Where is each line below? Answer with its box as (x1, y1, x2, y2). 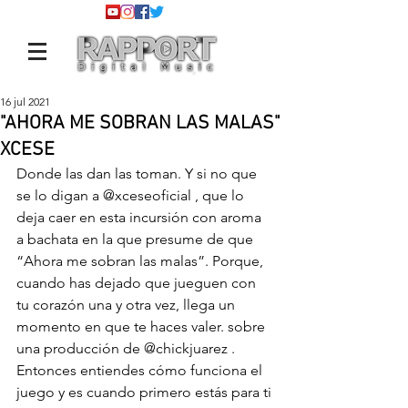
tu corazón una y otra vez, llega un (16, 296, 239, 313)
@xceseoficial (103, 187, 191, 204)
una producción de (16, 340, 144, 357)
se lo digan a (16, 187, 103, 204)
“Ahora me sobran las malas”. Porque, (16, 252, 267, 270)
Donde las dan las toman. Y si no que (16, 165, 260, 182)
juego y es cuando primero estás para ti (16, 383, 275, 401)
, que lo (191, 187, 248, 204)
